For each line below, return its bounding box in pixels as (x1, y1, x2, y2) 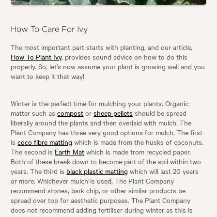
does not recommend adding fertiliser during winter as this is (11, 204, 193, 215)
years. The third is (11, 166, 67, 176)
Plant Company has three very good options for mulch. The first (11, 127, 203, 137)
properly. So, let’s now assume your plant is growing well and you (11, 61, 205, 71)
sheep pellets (93, 108, 133, 118)
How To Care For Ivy (11, 25, 88, 33)
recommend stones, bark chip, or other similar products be (11, 185, 186, 195)
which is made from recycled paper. (84, 146, 191, 156)
